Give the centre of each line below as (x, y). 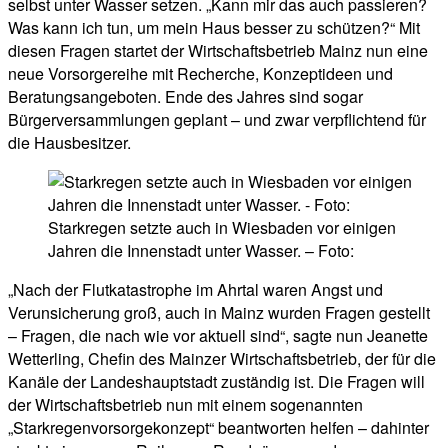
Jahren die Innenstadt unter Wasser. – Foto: (201, 251)
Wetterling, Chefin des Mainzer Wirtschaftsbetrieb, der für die (222, 359)
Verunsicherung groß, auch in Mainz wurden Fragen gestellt (219, 313)
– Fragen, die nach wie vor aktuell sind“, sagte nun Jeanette (218, 336)
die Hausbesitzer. (69, 143)
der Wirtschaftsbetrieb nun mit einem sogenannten (185, 405)
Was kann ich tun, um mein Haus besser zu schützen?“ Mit (214, 28)
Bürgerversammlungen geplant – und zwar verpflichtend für (217, 120)
